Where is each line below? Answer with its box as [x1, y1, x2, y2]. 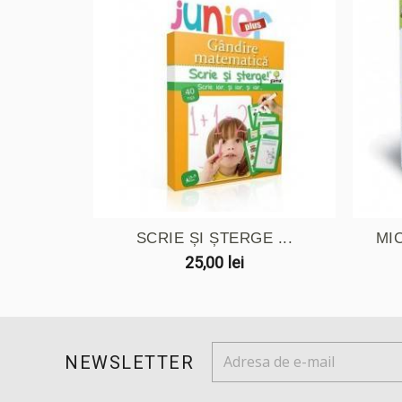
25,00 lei [184, 252, 245, 272]
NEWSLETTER [65, 351, 194, 373]
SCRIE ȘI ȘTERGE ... [135, 229, 293, 247]
